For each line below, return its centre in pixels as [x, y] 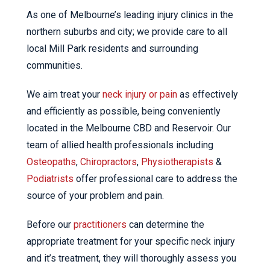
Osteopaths [51, 162]
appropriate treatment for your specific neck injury [131, 241]
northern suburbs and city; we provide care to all [127, 32]
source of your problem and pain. [95, 196]
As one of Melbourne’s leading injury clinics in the [130, 15]
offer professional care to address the [155, 179]
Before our [50, 224]
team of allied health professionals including [120, 145]
